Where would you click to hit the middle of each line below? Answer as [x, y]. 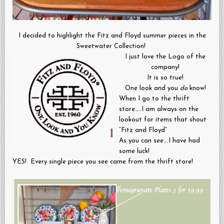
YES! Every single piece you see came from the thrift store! [103, 162]
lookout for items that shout [163, 120]
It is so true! [165, 78]
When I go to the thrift [154, 99]
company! [165, 67]
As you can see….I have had [159, 141]
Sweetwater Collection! [112, 46]
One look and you [152, 88]
